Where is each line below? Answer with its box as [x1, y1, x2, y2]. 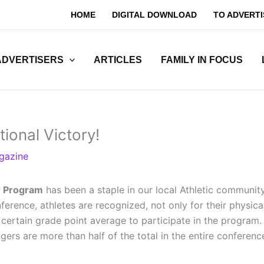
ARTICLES [94, 54, 143, 65]
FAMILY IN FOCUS [161, 54, 243, 65]
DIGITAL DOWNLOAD [112, 10, 197, 19]
